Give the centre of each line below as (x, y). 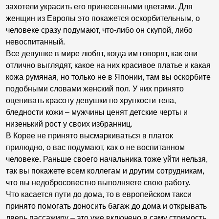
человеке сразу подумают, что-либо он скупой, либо (99, 30)
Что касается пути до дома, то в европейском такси (99, 194)
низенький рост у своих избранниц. (69, 124)
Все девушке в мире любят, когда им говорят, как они (102, 54)
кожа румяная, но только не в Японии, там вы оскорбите (108, 77)
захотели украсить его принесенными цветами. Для (99, 7)
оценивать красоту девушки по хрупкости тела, (91, 100)
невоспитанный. (35, 42)
